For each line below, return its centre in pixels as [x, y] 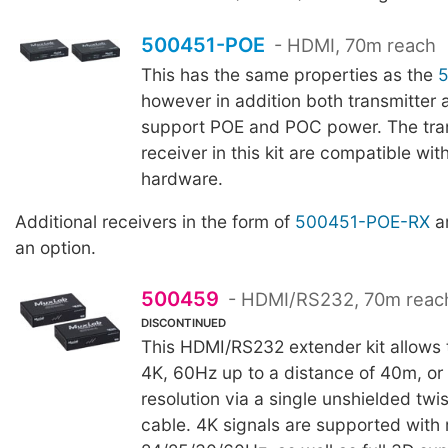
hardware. [181, 178]
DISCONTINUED [183, 323]
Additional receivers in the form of [155, 221]
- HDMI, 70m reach [353, 44]
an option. [55, 247]
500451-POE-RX [362, 221]
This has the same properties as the [289, 74]
